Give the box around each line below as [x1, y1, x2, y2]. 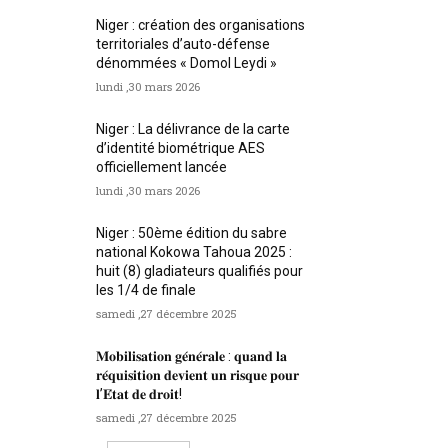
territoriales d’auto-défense [96, 36, 271, 53]
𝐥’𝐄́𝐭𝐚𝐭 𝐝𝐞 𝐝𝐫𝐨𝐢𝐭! [96, 386, 183, 403]
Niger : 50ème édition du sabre [96, 225, 288, 242]
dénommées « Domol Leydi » [96, 55, 278, 72]
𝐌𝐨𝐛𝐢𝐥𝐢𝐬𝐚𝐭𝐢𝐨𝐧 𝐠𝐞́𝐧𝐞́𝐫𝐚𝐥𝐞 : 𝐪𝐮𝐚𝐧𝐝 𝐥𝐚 [96, 348, 288, 365]
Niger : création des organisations [96, 17, 306, 34]
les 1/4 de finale [96, 282, 197, 299]
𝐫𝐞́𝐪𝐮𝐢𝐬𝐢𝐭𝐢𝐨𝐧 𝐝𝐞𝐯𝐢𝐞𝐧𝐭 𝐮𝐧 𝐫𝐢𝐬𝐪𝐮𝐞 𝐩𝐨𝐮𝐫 [96, 367, 300, 384]
